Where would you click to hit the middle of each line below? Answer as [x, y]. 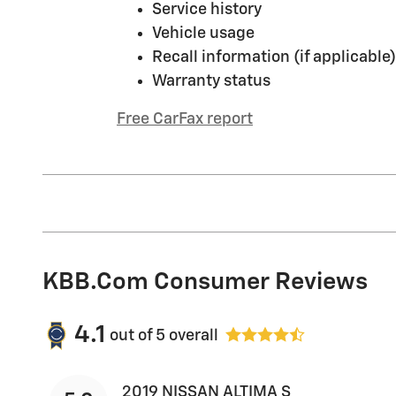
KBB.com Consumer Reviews [205, 283]
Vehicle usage [203, 34]
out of [133, 335]
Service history [207, 10]
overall [192, 335]
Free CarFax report [185, 120]
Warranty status [211, 82]
